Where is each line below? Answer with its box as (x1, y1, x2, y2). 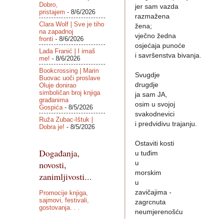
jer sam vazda (134, 3, 180, 11)
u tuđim (134, 150, 158, 157)
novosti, (39, 159, 66, 171)
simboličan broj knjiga (39, 88, 100, 96)
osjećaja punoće (134, 42, 185, 50)
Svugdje (134, 71, 162, 79)
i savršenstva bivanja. (134, 52, 201, 60)
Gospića (39, 103, 63, 111)
